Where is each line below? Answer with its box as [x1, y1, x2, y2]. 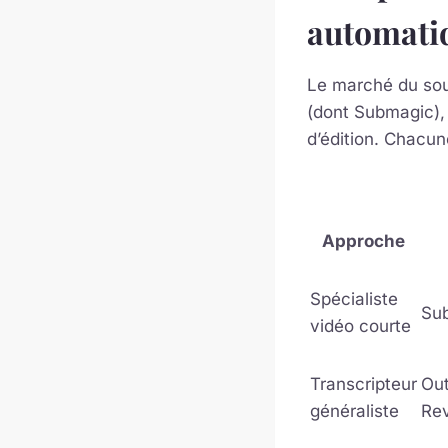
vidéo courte [310, 316, 411, 337]
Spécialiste [310, 289, 398, 310]
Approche [322, 231, 405, 252]
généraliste [310, 401, 399, 422]
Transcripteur [310, 374, 417, 395]
